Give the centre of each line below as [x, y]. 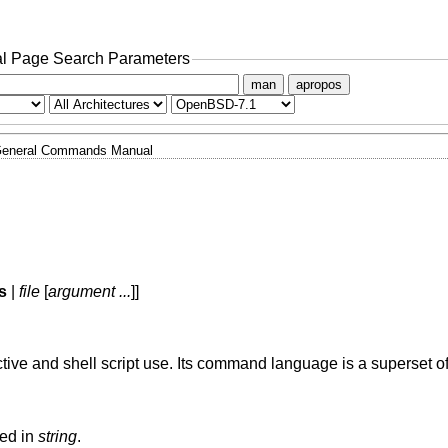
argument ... [89, 292]
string [57, 436]
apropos [318, 84]
